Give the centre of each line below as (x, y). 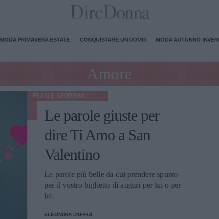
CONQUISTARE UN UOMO (113, 39)
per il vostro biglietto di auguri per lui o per (113, 185)
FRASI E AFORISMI (58, 96)
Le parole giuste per (102, 115)
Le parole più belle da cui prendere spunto (111, 174)
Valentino (72, 154)
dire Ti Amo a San (97, 135)
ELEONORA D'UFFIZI (69, 214)
